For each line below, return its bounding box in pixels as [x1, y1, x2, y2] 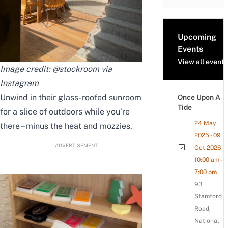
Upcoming [178, 32, 216, 42]
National [194, 217, 219, 225]
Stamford [194, 193, 222, 201]
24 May [194, 120, 216, 127]
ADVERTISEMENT [54, 141, 98, 148]
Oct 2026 [194, 144, 221, 152]
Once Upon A [178, 93, 220, 102]
